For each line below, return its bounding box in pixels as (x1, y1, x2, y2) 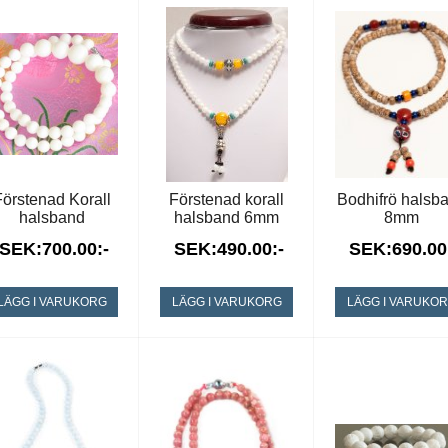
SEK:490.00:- (174, 239, 284, 259)
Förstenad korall (169, 191, 284, 208)
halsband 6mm (174, 209, 279, 226)
